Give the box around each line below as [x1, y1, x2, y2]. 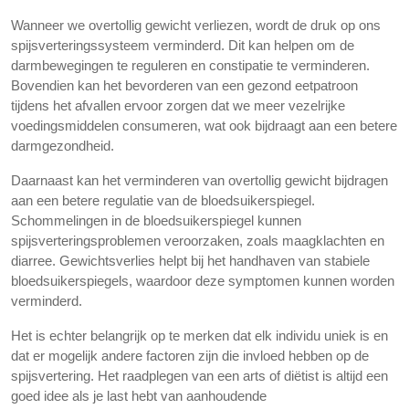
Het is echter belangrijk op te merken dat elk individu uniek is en [11, 328, 388, 343]
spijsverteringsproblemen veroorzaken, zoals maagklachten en [11, 233, 384, 248]
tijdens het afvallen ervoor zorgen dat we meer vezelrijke [11, 98, 345, 113]
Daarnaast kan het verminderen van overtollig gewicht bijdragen [11, 173, 388, 188]
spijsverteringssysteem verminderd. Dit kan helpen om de [11, 37, 354, 53]
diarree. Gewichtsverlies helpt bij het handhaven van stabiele [11, 253, 370, 268]
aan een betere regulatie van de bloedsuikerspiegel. [11, 193, 315, 208]
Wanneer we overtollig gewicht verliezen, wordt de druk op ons [11, 17, 381, 33]
